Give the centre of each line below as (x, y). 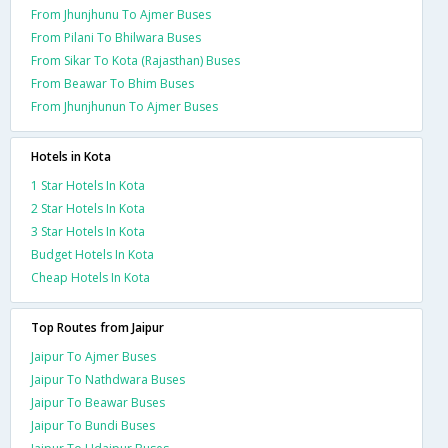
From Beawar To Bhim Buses (112, 83)
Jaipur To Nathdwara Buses (108, 379)
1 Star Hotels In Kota (88, 185)
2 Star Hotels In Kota (88, 208)
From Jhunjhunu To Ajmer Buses (121, 14)
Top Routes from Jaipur (97, 327)
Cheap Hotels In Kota (90, 277)
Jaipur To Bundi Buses (93, 425)
